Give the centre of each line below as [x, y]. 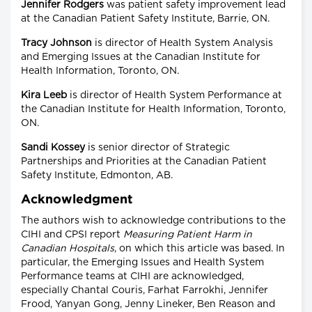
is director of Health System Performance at [174, 96]
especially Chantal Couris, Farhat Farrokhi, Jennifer [145, 291]
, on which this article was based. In [200, 249]
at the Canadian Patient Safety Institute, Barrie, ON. [145, 19]
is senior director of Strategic [157, 148]
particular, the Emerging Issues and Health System [142, 263]
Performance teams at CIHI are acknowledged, [132, 277]
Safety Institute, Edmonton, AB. [97, 176]
